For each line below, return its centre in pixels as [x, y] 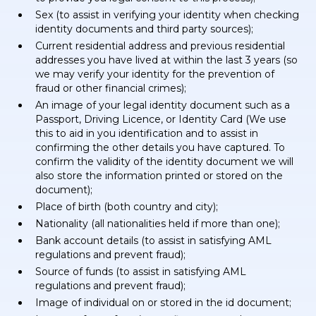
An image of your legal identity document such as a [163, 105]
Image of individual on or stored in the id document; [164, 303]
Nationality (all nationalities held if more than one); [158, 224]
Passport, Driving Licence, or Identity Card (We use [161, 119]
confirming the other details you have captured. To [160, 147]
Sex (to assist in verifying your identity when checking [168, 15]
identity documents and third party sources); [145, 29]
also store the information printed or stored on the [159, 176]
